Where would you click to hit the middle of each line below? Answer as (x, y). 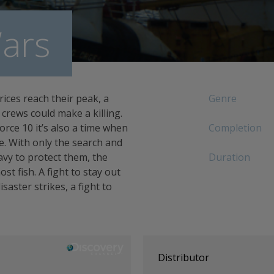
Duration (229, 157)
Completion (235, 128)
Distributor (183, 257)
